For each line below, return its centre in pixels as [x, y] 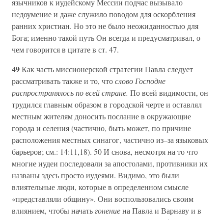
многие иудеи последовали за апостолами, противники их [110, 164]
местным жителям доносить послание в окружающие [101, 116]
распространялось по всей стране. [71, 93]
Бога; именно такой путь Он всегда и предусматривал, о [106, 38]
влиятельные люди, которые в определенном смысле [100, 187]
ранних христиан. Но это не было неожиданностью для [105, 26]
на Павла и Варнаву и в [161, 211]
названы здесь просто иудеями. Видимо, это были [96, 175]
